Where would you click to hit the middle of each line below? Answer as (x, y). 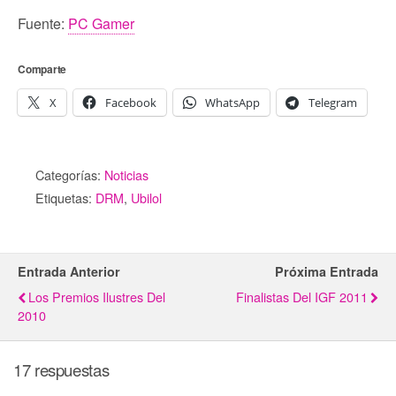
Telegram (333, 103)
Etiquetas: (65, 198)
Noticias (126, 175)
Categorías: (70, 175)
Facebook (131, 103)
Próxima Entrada (327, 272)
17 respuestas (61, 369)
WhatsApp (232, 103)
